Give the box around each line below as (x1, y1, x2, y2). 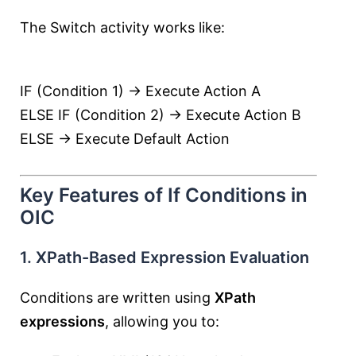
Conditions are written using (20, 289, 215, 306)
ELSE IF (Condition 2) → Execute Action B (20, 106, 301, 123)
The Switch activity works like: (20, 19, 225, 36)
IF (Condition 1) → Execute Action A (20, 83, 261, 99)
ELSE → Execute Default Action (20, 130, 230, 147)
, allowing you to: (105, 313, 219, 330)
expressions (20, 313, 105, 330)
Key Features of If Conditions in (20, 184, 308, 207)
